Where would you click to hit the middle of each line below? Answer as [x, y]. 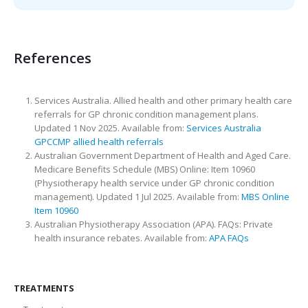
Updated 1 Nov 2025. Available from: [110, 128]
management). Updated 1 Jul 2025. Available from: [137, 197]
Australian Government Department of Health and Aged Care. [162, 156]
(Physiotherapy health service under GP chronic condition [154, 183]
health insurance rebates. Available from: [121, 238]
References [53, 58]
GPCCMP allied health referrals [99, 142]
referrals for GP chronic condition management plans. [146, 114]
